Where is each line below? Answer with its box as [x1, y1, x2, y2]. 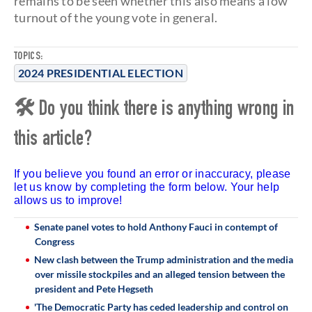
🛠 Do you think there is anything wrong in [14, 100, 295, 121]
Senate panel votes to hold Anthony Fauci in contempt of [34, 221, 278, 233]
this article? [14, 130, 92, 151]
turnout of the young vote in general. [14, 10, 218, 25]
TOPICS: [14, 52, 43, 63]
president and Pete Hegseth [35, 283, 153, 295]
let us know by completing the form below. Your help [14, 181, 280, 193]
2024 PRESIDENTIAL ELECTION [18, 66, 183, 79]
